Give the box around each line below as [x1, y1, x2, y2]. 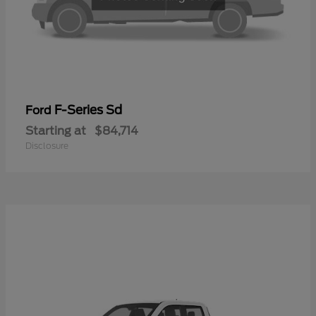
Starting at [25, 123, 86, 138]
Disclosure [25, 140, 68, 151]
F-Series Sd [54, 102, 122, 117]
